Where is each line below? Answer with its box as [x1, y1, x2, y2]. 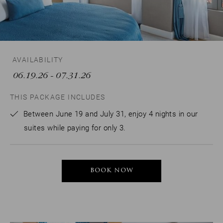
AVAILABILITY [12, 56, 63, 64]
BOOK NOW [90, 168, 133, 174]
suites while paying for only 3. [24, 123, 126, 132]
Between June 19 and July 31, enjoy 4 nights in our [23, 110, 198, 118]
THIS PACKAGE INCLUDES [10, 93, 106, 101]
